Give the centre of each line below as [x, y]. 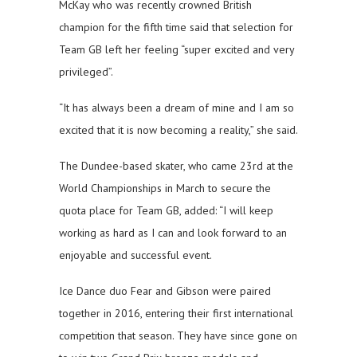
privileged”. [86, 72]
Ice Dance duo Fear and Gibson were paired [165, 291]
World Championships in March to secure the [165, 188]
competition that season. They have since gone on [178, 336]
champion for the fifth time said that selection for [176, 27]
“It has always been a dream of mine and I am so [177, 108]
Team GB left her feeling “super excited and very [177, 50]
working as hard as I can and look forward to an [173, 233]
